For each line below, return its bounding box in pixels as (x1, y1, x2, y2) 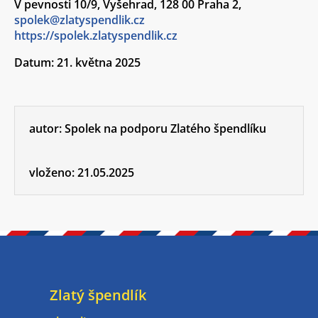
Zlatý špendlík (50, 285, 146, 305)
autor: (29, 121, 65, 136)
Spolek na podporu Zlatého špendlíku (65, 121, 266, 136)
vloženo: (29, 165, 77, 180)
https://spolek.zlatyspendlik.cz (14, 28, 177, 43)
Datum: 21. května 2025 (14, 55, 141, 70)
